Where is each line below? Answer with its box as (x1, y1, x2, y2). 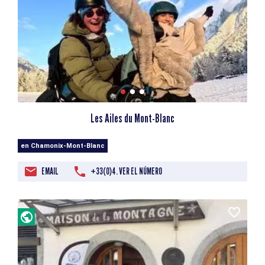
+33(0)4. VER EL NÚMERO (91, 166, 162, 177)
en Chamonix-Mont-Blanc (21, 142, 105, 150)
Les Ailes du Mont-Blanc (91, 111, 174, 126)
